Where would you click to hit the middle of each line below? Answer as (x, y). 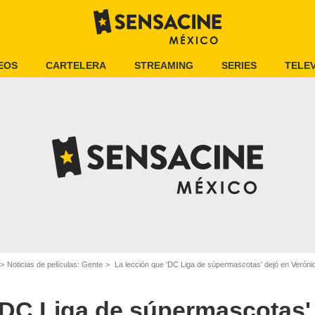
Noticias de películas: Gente (55, 264)
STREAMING (163, 65)
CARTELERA (76, 65)
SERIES (239, 65)
